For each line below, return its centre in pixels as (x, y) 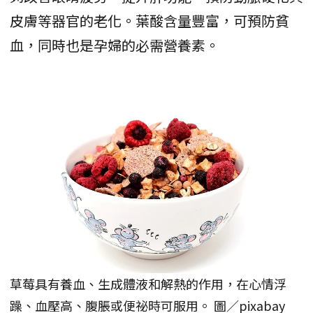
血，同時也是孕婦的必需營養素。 (115, 45)
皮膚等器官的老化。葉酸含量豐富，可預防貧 (150, 20)
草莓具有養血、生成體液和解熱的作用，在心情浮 (148, 284)
